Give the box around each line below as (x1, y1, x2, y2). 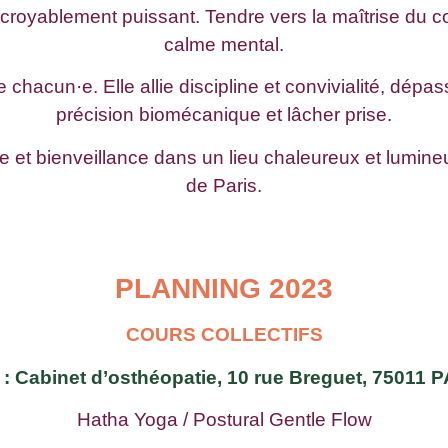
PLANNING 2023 (115, 273, 333, 305)
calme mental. (164, 34, 284, 55)
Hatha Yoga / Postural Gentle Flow (76, 408, 372, 430)
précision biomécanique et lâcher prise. (56, 104, 392, 126)
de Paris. (186, 174, 262, 196)
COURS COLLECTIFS (125, 324, 323, 346)
